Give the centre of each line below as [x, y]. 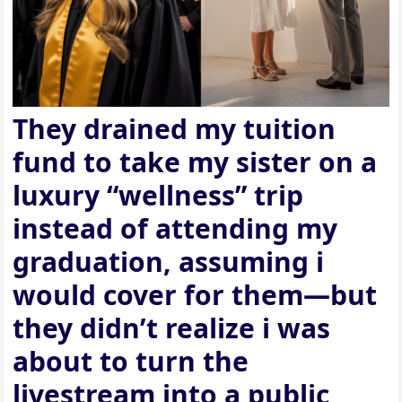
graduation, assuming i [169, 262]
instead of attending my [175, 229]
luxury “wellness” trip [158, 196]
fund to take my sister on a [195, 162]
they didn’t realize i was [172, 328]
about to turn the [131, 362]
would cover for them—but [195, 295]
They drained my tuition [175, 129]
